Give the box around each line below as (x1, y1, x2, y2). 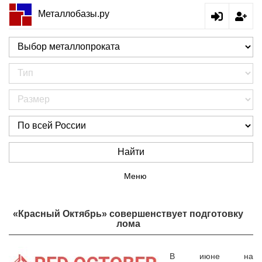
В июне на (170, 251, 253, 261)
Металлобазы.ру (38, 8, 109, 19)
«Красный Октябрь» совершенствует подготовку (13, 209, 243, 219)
